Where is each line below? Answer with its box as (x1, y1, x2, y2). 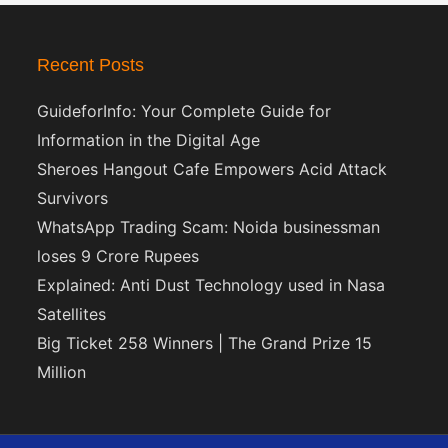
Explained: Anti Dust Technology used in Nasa (37, 274, 386, 295)
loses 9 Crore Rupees (37, 245, 200, 266)
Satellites (37, 303, 107, 324)
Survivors (37, 187, 109, 208)
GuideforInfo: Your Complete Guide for (37, 100, 332, 121)
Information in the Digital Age (37, 129, 261, 150)
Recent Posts (37, 54, 145, 75)
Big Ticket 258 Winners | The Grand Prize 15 (37, 332, 373, 353)
